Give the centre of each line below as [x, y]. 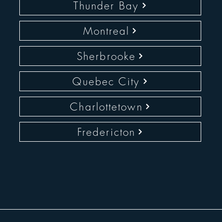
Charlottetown [106, 107]
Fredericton [106, 132]
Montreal [106, 31]
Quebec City [106, 81]
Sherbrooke [106, 56]
